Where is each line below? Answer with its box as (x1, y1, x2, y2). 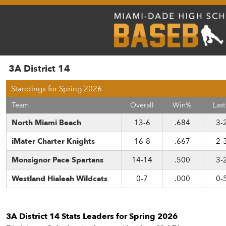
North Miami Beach (12, 118, 81, 128)
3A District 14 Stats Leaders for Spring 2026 (6, 211, 178, 222)
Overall (130, 100, 154, 110)
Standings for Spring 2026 (11, 84, 102, 94)
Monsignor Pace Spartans (12, 155, 103, 165)
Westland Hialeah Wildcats (12, 174, 107, 184)
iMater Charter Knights (12, 136, 95, 146)
